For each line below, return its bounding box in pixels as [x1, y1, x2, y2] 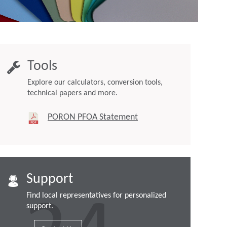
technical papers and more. [27, 89, 118, 98]
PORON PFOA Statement [48, 112, 138, 123]
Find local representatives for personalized [26, 192, 166, 200]
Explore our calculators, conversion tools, [27, 79, 163, 87]
